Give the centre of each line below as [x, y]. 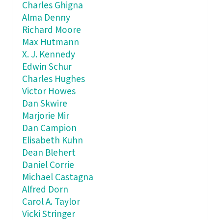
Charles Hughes [53, 79]
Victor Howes [49, 91]
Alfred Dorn [45, 190]
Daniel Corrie [48, 165]
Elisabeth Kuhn [52, 140]
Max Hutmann [50, 42]
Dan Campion [49, 128]
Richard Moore [51, 30]
